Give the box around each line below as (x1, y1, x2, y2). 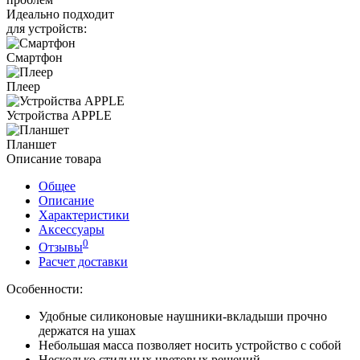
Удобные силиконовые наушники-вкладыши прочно (39, 309, 327, 324)
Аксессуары (39, 222, 104, 236)
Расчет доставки (39, 255, 128, 269)
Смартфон (6, 50, 63, 64)
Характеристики (39, 207, 129, 222)
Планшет (6, 137, 56, 151)
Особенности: (6, 282, 83, 297)
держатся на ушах (39, 324, 136, 338)
